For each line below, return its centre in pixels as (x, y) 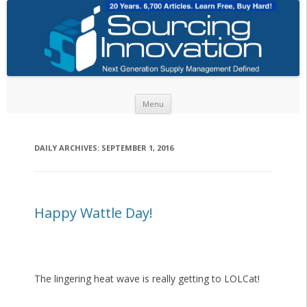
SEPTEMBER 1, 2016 (137, 148)
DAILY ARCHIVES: (67, 148)
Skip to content (205, 99)
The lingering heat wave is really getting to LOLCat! (147, 279)
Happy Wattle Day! (93, 213)
